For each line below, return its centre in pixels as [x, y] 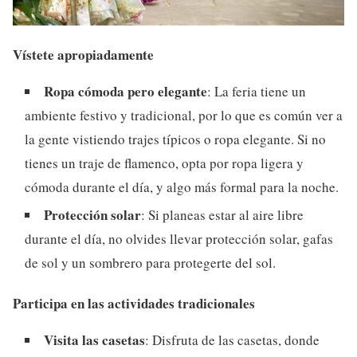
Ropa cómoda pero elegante [126, 91]
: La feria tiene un [257, 91]
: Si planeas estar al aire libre [222, 214]
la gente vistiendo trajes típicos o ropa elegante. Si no [175, 139]
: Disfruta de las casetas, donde [232, 339]
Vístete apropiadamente [83, 54]
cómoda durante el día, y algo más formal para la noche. [182, 186]
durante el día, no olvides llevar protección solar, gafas [179, 238]
